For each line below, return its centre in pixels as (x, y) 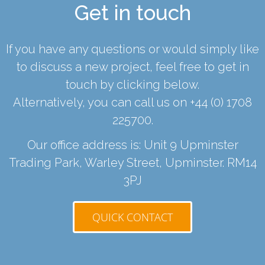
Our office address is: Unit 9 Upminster (132, 145)
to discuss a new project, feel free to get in (132, 67)
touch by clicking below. (132, 84)
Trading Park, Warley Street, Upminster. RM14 (132, 163)
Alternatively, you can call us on (101, 102)
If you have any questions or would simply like (132, 49)
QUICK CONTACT (132, 217)
